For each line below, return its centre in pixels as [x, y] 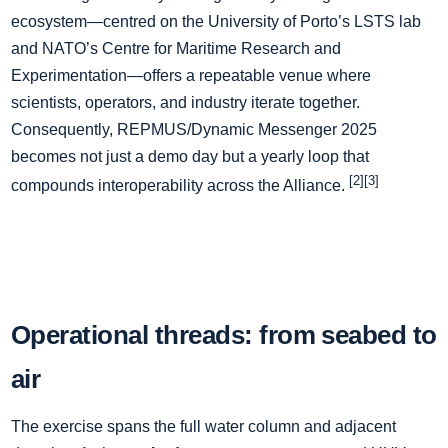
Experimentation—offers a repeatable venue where [191, 75]
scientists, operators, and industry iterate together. [185, 102]
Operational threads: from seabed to [224, 335]
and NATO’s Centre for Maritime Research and [176, 48]
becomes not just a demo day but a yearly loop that [190, 156]
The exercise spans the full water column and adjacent [203, 427]
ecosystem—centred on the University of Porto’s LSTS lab [216, 21]
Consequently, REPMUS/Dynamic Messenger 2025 [194, 129]
